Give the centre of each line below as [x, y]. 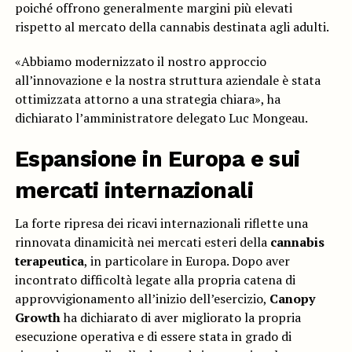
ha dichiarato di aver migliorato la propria [180, 318]
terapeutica [49, 261]
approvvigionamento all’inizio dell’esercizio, [142, 299]
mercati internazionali [134, 191]
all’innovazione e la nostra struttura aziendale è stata [167, 81]
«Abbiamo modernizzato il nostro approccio [140, 62]
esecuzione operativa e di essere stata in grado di [153, 337]
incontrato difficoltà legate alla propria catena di [155, 280]
